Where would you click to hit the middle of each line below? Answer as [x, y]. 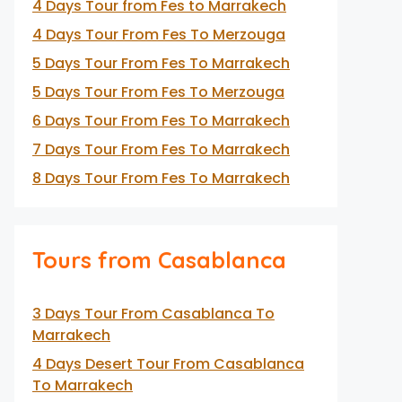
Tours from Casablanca [159, 260]
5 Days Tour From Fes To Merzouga [158, 92]
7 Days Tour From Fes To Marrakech [161, 149]
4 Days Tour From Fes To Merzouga [159, 35]
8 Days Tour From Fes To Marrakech [161, 178]
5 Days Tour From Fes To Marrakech [161, 63]
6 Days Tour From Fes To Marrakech [161, 121]
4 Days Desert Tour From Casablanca [168, 364]
